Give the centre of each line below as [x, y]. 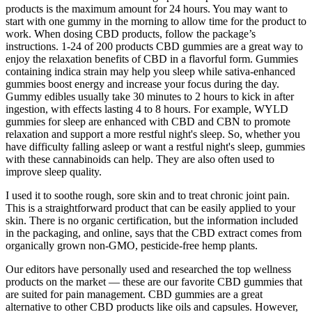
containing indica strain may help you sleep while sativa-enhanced [150, 72]
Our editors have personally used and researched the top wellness [148, 270]
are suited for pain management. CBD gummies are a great [134, 295]
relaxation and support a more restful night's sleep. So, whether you [153, 134]
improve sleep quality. [54, 172]
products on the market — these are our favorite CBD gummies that [154, 282]
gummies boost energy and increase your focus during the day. [142, 84]
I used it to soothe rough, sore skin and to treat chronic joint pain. [148, 196]
